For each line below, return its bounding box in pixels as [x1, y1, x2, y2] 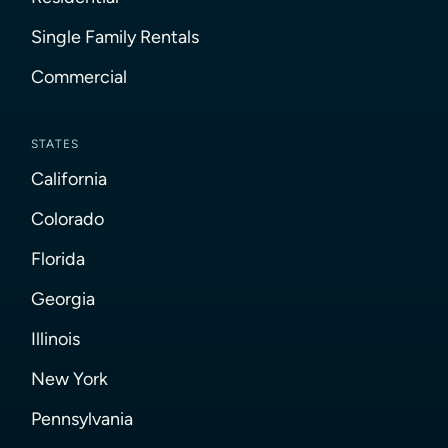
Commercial [31, 66, 128, 88]
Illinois [31, 328, 81, 350]
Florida [31, 248, 86, 270]
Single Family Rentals [31, 26, 200, 48]
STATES [31, 137, 80, 152]
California [31, 168, 108, 190]
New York [31, 368, 109, 390]
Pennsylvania [31, 408, 134, 430]
